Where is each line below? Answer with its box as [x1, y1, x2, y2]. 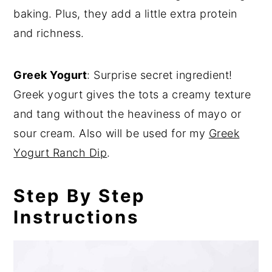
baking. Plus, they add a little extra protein [13, 7, 237, 20]
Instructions [13, 206, 140, 228]
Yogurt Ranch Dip [13, 146, 107, 159]
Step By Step [13, 185, 146, 206]
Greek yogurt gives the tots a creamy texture [13, 88, 251, 101]
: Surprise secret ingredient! [87, 69, 233, 81]
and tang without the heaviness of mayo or [13, 107, 242, 120]
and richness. [13, 27, 84, 39]
